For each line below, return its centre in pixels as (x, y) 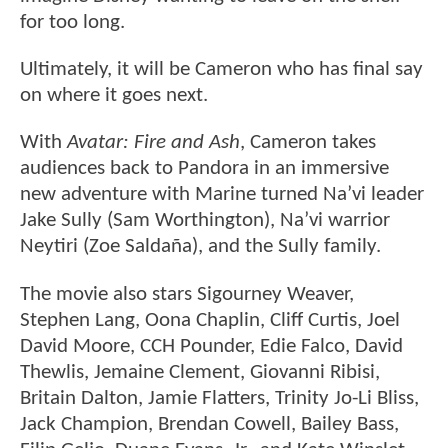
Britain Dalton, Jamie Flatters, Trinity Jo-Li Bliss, (219, 398)
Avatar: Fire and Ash (153, 143)
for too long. (72, 22)
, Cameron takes (308, 143)
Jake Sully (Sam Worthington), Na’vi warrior (205, 221)
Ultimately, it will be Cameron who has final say (221, 70)
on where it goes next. (114, 96)
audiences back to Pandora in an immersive (204, 169)
